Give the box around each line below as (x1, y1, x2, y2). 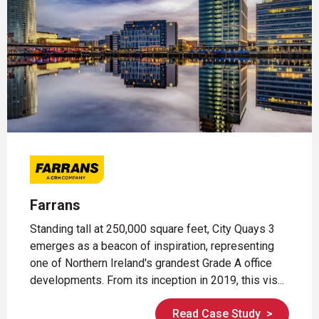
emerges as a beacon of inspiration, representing (30, 239, 274, 253)
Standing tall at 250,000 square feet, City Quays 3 (30, 222, 275, 236)
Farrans (30, 197, 80, 214)
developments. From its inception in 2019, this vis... (30, 273, 284, 288)
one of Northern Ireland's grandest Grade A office (30, 256, 272, 271)
